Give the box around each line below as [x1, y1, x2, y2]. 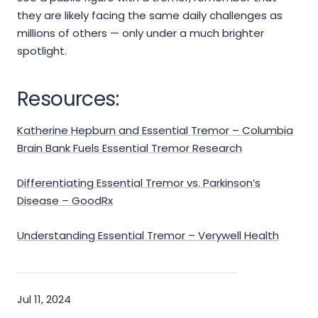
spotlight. [17, 43, 67, 59]
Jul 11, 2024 [17, 292, 71, 307]
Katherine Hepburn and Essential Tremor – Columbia [17, 123, 293, 138]
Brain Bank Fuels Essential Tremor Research [17, 141, 242, 156]
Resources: [17, 85, 119, 114]
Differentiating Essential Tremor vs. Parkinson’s [17, 175, 261, 191]
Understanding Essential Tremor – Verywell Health [17, 228, 279, 243]
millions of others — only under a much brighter [17, 26, 264, 41]
